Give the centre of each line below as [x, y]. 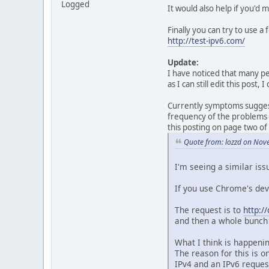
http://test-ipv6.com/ [206, 41]
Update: [183, 63]
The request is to [209, 210]
